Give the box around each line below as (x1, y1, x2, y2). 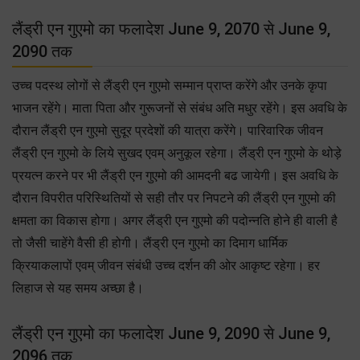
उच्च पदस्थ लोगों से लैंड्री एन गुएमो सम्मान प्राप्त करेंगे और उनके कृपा (12, 77, 327, 93)
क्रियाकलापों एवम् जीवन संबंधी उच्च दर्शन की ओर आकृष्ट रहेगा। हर (12, 257, 320, 273)
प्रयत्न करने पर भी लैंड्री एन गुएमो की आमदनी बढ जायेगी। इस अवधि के (12, 167, 338, 183)
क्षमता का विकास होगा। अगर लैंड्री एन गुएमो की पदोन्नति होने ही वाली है (12, 212, 337, 228)
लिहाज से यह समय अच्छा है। (12, 280, 144, 296)
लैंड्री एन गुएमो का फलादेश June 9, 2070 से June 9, (12, 18, 330, 39)
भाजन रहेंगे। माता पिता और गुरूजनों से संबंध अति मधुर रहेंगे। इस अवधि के (12, 100, 347, 116)
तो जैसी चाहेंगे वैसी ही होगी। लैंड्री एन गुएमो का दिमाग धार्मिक (12, 235, 288, 251)
